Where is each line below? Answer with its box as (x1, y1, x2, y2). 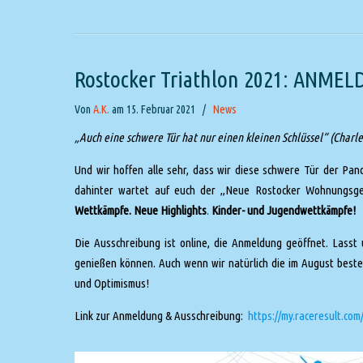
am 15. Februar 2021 (109, 102, 198, 116)
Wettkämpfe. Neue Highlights (75, 203, 207, 217)
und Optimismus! (75, 275, 149, 290)
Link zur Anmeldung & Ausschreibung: (75, 308, 248, 322)
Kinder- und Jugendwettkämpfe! (211, 203, 356, 217)
